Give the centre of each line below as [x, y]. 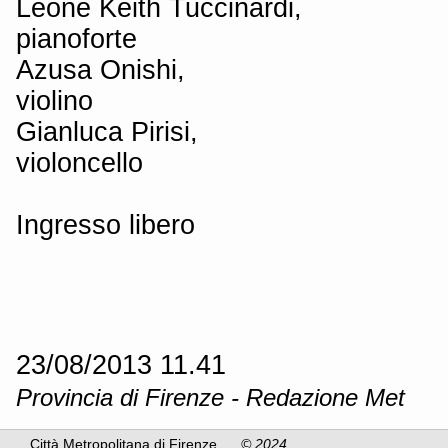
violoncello [79, 162]
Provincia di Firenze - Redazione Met [210, 397]
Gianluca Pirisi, [107, 131]
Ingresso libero [105, 224]
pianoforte [76, 38]
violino [54, 100]
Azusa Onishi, [100, 69]
